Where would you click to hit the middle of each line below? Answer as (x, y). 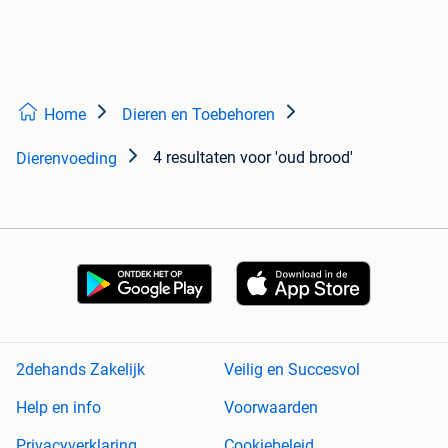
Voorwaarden (271, 408)
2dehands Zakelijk (80, 370)
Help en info (58, 408)
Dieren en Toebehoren (198, 114)
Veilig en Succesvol (292, 370)
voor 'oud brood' (296, 157)
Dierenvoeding (66, 158)
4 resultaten (194, 157)
